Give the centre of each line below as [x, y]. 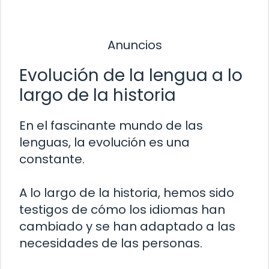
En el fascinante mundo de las [111, 126]
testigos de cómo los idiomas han [122, 210]
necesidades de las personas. [111, 243]
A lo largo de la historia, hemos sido [127, 193]
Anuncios [134, 45]
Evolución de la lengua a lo [131, 76]
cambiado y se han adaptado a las [127, 227]
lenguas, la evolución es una [104, 143]
